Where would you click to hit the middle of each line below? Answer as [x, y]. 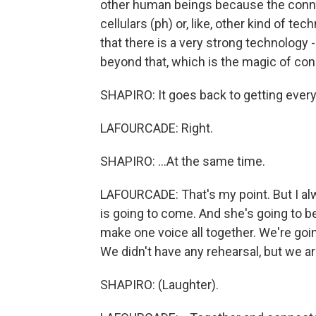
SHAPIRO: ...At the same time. [183, 161]
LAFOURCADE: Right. [157, 128]
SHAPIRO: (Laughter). [159, 285]
